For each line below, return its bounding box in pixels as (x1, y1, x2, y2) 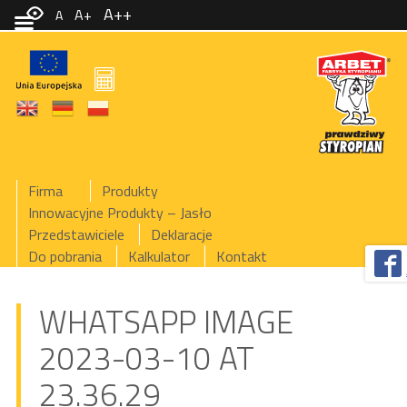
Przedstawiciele (27, 223, 124, 245)
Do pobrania (27, 245, 102, 267)
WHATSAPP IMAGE (38, 297, 293, 346)
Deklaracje (150, 223, 213, 245)
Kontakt (215, 245, 267, 267)
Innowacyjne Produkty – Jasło (27, 202, 212, 223)
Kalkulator (127, 245, 190, 267)
